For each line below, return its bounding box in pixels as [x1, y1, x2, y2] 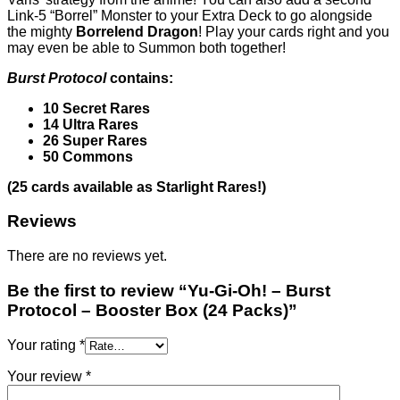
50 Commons [43, 148, 133, 164]
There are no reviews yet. [7, 248, 167, 264]
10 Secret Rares [43, 100, 150, 116]
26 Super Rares [43, 132, 147, 148]
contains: [110, 70, 173, 86]
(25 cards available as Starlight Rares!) [7, 179, 266, 195]
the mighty [7, 23, 76, 39]
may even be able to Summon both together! [7, 39, 286, 55]
